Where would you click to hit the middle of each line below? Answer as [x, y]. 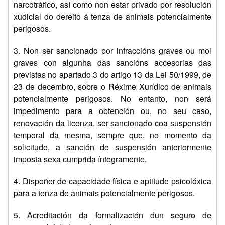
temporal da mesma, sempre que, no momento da [113, 135]
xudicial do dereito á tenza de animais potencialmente [113, 16]
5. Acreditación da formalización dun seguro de [113, 215]
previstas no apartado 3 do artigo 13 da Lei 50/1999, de [113, 75]
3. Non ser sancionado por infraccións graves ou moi [113, 50]
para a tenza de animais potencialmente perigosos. [104, 193]
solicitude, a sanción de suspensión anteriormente [113, 147]
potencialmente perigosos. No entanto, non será [113, 99]
